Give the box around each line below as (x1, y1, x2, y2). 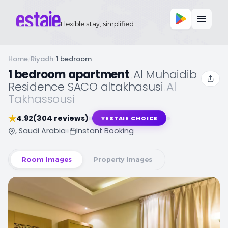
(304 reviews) (33, 112, 89, 123)
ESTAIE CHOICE (105, 114, 158, 122)
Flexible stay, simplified (61, 20, 134, 28)
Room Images (21, 155, 72, 163)
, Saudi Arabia (15, 126, 66, 136)
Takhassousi (8, 91, 75, 107)
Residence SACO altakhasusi (8, 79, 163, 95)
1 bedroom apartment (8, 67, 130, 82)
